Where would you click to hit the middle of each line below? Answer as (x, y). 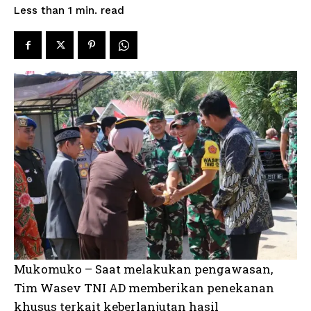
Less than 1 (43, 11)
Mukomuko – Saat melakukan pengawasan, (143, 269)
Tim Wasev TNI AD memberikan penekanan (144, 287)
